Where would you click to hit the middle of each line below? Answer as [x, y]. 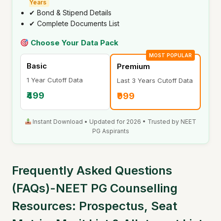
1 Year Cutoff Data [55, 80]
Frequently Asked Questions [92, 171]
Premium [133, 67]
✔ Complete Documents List [74, 24]
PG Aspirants [110, 131]
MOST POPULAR [170, 55]
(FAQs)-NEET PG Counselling [95, 188]
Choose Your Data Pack [74, 43]
